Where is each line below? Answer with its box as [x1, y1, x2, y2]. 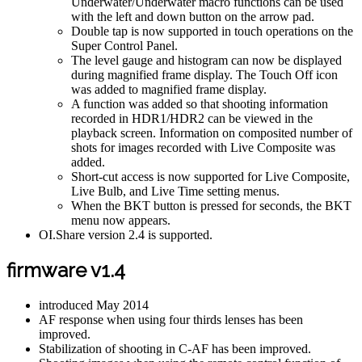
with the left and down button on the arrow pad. [71, 9, 314, 23]
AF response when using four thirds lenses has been [39, 312, 303, 326]
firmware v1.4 [6, 258, 125, 282]
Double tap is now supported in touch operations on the [71, 23, 353, 38]
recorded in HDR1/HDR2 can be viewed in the [71, 111, 313, 125]
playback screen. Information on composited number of [71, 125, 352, 140]
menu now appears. [71, 213, 170, 227]
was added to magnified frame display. [71, 82, 267, 96]
